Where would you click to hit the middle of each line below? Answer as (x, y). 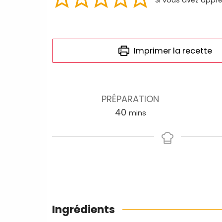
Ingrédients (83, 210)
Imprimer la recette (172, 51)
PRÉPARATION (131, 99)
